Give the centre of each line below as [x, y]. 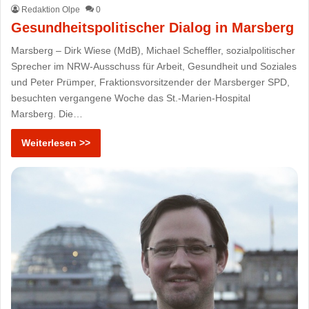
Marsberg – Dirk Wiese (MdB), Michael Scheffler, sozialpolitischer [153, 51]
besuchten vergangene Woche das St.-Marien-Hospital [131, 98]
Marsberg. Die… [47, 114]
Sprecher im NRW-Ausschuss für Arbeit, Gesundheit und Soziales [154, 67]
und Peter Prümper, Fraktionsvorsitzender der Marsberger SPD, [151, 82]
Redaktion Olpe [51, 10]
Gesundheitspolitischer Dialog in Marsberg [153, 28]
